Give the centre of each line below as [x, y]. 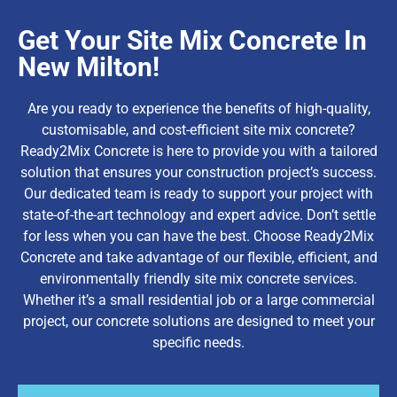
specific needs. [198, 343]
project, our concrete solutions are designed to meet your [198, 322]
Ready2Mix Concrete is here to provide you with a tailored [198, 152]
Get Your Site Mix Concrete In [192, 41]
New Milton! [89, 67]
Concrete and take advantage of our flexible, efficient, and [198, 258]
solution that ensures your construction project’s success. [198, 173]
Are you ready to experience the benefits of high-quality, [198, 109]
